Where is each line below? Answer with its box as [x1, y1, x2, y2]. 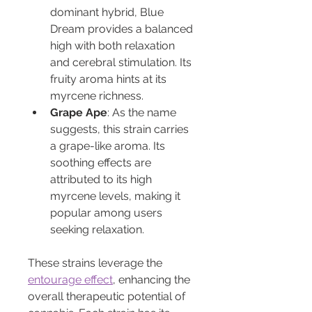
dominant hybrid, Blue [50, 5, 166, 19]
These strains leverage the [28, 256, 165, 270]
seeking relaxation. [50, 222, 144, 236]
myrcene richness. [50, 88, 143, 102]
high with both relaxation [50, 38, 178, 52]
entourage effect [28, 272, 113, 286]
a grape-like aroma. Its [50, 139, 168, 153]
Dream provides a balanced [50, 22, 196, 36]
